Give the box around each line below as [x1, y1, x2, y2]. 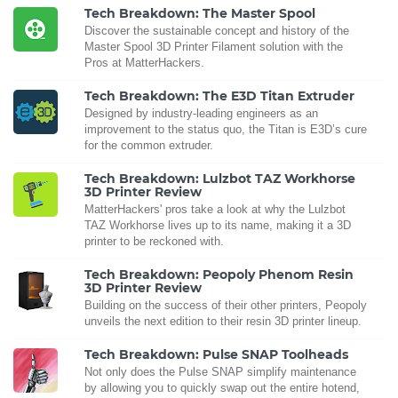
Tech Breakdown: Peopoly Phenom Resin [84, 267, 354, 283]
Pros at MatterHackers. [84, 56, 204, 70]
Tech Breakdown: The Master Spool [84, 5, 315, 22]
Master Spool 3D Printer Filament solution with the [84, 40, 343, 54]
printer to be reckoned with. [84, 235, 224, 249]
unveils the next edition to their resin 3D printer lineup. [84, 314, 362, 329]
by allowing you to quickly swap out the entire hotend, [84, 381, 360, 395]
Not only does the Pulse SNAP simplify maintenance [84, 365, 356, 379]
